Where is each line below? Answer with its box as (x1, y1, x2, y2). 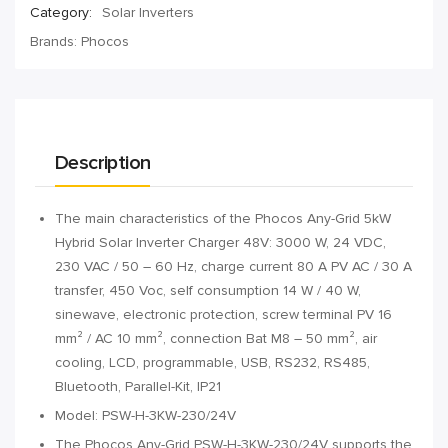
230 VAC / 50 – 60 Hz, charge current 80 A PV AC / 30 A (55, 258, 412, 276)
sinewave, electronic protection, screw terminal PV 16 (55, 306, 392, 324)
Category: (30, 4, 92, 22)
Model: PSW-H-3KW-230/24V (55, 407, 236, 425)
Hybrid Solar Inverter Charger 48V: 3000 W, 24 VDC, (55, 234, 386, 252)
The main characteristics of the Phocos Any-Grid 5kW (55, 210, 391, 228)
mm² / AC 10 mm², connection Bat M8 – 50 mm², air (55, 330, 377, 348)
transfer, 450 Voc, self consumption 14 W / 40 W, (55, 282, 361, 300)
